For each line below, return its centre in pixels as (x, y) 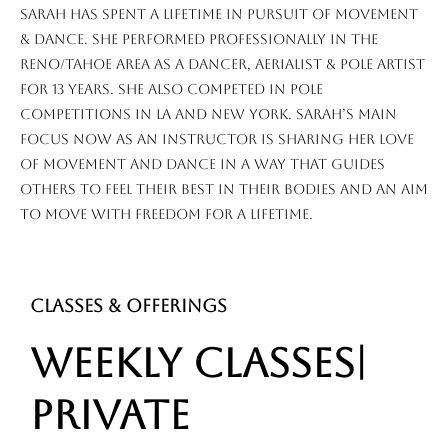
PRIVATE (110, 415)
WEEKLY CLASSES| (198, 363)
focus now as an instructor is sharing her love (217, 139)
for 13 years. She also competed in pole (171, 89)
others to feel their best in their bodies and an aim (224, 189)
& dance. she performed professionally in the (199, 39)
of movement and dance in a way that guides (202, 164)
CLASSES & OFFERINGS (128, 306)
